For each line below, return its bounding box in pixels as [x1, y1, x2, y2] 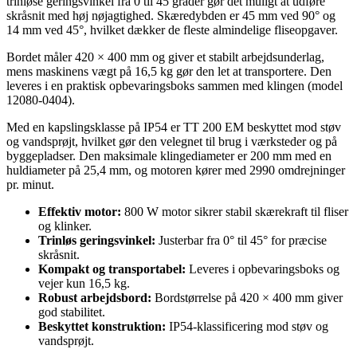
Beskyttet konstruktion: [38, 319, 166, 333]
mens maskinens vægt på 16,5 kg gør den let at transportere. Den [6, 64, 331, 78]
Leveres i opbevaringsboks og [186, 261, 339, 276]
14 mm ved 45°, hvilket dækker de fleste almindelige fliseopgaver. [6, 22, 338, 37]
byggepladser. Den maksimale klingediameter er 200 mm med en [6, 148, 331, 163]
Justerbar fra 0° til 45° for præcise [155, 233, 327, 247]
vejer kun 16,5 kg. [38, 276, 130, 290]
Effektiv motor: [38, 204, 121, 218]
